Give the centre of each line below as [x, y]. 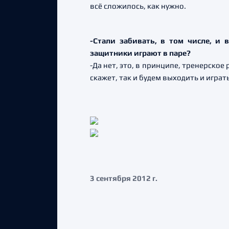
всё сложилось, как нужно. [138, 6]
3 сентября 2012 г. [124, 178]
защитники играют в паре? [140, 53]
